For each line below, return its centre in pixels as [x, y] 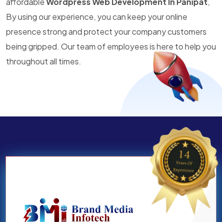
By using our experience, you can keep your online [97, 17]
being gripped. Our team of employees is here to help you [111, 46]
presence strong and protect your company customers [106, 31]
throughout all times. [44, 61]
